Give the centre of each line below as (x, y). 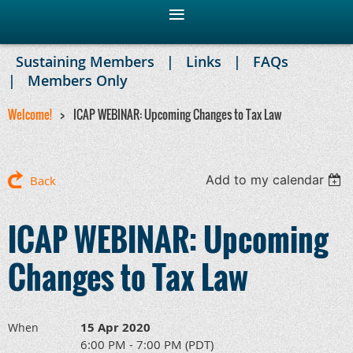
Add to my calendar (265, 180)
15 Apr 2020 (115, 327)
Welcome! (30, 114)
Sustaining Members (85, 61)
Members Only (78, 80)
